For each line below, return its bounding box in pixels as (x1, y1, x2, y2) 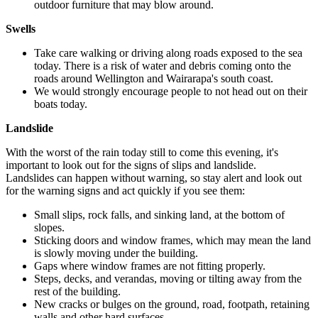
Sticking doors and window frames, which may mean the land (34, 234, 311, 247)
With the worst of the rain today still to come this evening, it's (6, 146, 278, 159)
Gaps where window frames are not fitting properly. (34, 260, 265, 273)
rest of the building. (34, 285, 121, 298)
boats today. (34, 98, 87, 111)
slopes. (34, 221, 65, 234)
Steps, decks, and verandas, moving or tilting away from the (34, 273, 302, 285)
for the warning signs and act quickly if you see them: (6, 185, 245, 197)
